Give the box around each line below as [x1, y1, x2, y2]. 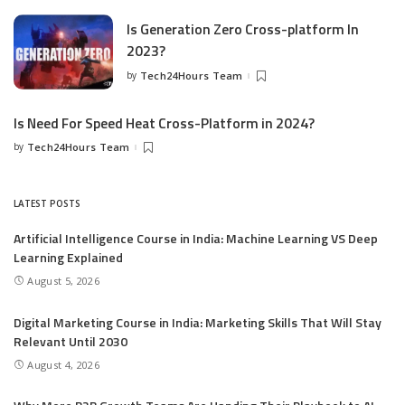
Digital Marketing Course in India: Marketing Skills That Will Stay [14, 312, 381, 332]
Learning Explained [14, 248, 123, 268]
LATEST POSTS [14, 197, 80, 211]
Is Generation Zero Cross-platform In [127, 18, 359, 41]
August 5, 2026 [27, 273, 99, 287]
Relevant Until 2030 [14, 331, 127, 351]
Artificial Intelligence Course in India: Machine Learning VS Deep [14, 229, 378, 249]
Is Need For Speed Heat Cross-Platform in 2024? [14, 111, 315, 134]
